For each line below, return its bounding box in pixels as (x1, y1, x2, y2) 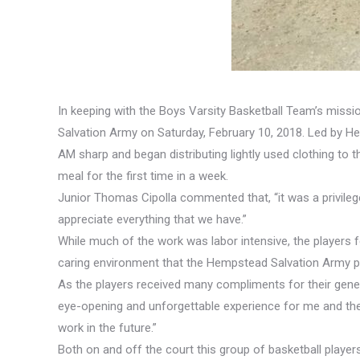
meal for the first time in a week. (58, 168, 228, 183)
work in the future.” (58, 320, 157, 335)
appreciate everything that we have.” (58, 211, 247, 227)
